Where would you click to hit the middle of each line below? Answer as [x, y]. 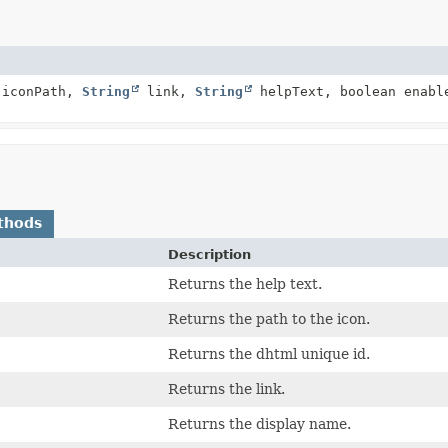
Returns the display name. [259, 423]
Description [209, 254]
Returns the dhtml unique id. [268, 353]
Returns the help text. [244, 283]
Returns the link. [226, 388]
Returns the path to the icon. [268, 318]
